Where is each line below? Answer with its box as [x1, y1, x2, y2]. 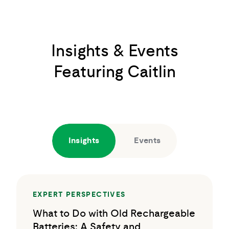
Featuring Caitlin [53, 64, 176, 80]
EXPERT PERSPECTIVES [33, 191, 126, 198]
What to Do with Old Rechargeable [33, 209, 195, 219]
